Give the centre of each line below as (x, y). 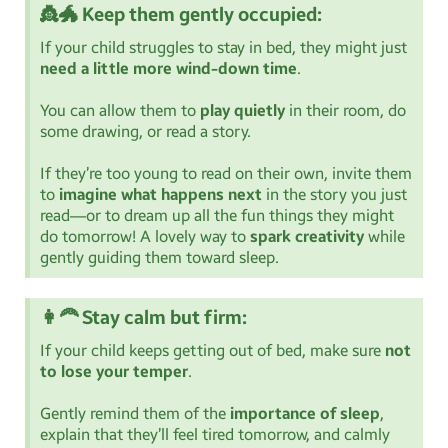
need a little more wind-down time (168, 68)
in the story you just (334, 194)
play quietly (242, 110)
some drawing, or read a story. (145, 131)
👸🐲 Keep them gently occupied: (181, 14)
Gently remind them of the (135, 413)
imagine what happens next (160, 194)
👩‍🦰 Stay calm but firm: (143, 317)
